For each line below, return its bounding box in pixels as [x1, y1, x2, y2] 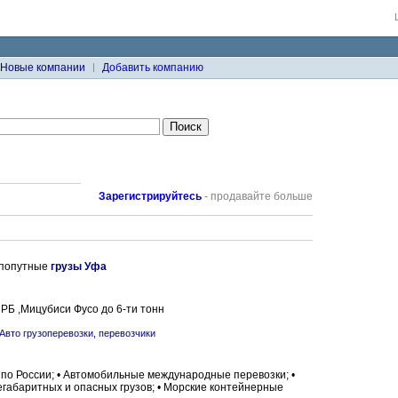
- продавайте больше [202, 190, 313, 203]
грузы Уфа [51, 260, 107, 273]
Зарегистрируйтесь [99, 190, 202, 203]
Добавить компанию [102, 61, 203, 74]
